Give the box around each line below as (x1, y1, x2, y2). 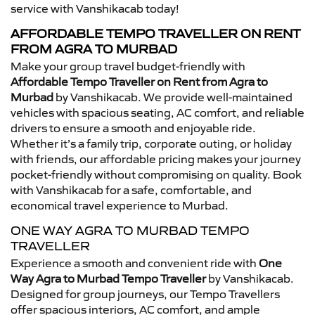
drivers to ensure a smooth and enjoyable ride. (11, 120, 256, 135)
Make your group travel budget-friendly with (11, 58, 245, 73)
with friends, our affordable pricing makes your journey (11, 151, 301, 166)
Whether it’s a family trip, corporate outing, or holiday (11, 136, 292, 150)
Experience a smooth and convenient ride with (11, 255, 259, 270)
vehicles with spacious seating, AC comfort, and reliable (11, 105, 304, 120)
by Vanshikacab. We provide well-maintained (53, 89, 292, 104)
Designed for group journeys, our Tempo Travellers (11, 286, 280, 301)
